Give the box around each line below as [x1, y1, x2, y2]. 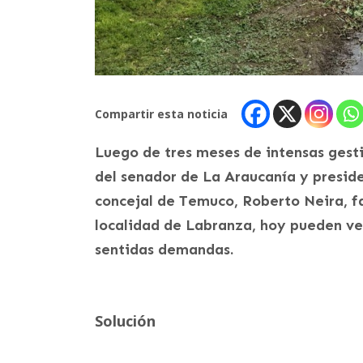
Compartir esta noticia [95, 105, 228, 122]
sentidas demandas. [95, 240, 233, 258]
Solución [95, 310, 156, 331]
